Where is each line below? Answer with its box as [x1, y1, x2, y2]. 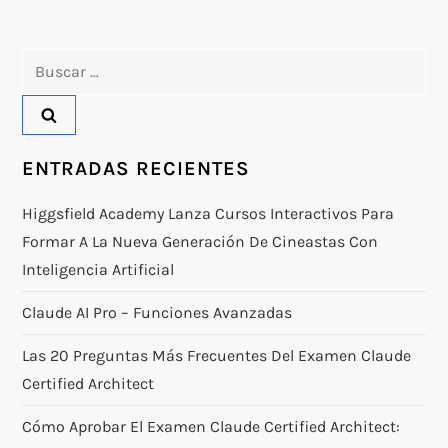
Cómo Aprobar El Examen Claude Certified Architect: [22, 416, 401, 436]
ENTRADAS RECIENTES [22, 156, 251, 180]
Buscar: [21, 51, 77, 71]
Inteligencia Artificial [22, 259, 175, 279]
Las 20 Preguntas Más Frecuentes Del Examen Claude [22, 345, 412, 365]
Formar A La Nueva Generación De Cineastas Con [22, 231, 379, 251]
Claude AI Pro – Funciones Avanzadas [22, 302, 293, 322]
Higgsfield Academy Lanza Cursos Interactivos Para [22, 203, 395, 223]
